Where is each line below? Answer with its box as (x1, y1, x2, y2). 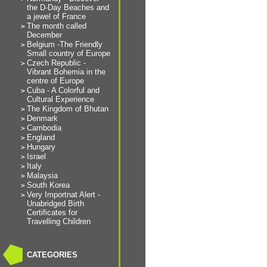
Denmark (27, 114, 58, 123)
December (27, 30, 62, 39)
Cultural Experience (27, 95, 94, 104)
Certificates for (27, 208, 77, 217)
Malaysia (27, 171, 58, 180)
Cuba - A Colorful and (27, 86, 100, 95)
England (27, 133, 55, 142)
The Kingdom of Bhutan (27, 104, 108, 113)
